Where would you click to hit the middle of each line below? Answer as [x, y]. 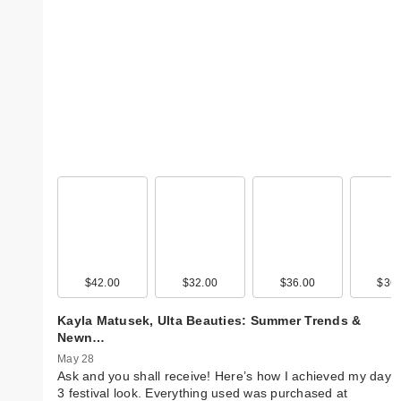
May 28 [76, 358]
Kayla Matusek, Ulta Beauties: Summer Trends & [209, 320]
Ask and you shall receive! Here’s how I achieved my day [224, 375]
